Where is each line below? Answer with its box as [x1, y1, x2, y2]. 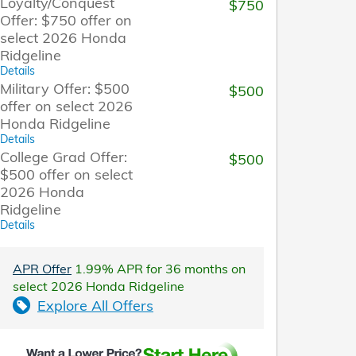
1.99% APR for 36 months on [72, 260, 246, 277]
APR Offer [13, 260, 72, 277]
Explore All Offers [37, 296, 153, 315]
